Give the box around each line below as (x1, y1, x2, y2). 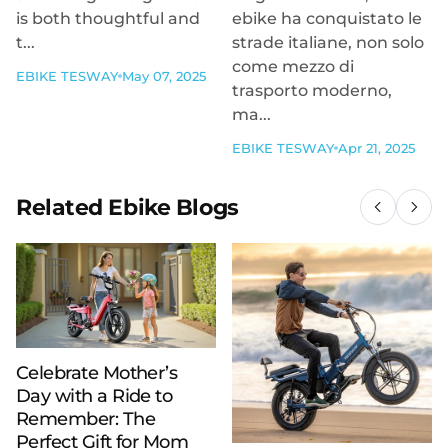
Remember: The (16, 407, 155, 430)
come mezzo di (232, 57, 354, 76)
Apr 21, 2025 (338, 140, 415, 156)
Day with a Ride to (16, 384, 173, 407)
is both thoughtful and (16, 8, 200, 28)
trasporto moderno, (232, 81, 392, 100)
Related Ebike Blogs (16, 193, 239, 221)
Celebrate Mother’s (16, 361, 178, 384)
